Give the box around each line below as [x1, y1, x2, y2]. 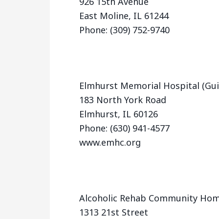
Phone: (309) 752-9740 [79, 24, 170, 36]
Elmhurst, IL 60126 [79, 108, 158, 120]
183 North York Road [79, 94, 166, 106]
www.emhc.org [79, 136, 141, 148]
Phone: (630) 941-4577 [79, 122, 170, 134]
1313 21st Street [79, 206, 148, 218]
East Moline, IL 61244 [79, 10, 169, 22]
